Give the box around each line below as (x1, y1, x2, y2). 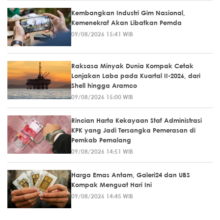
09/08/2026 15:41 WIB (71, 30, 133, 38)
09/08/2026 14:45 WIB (71, 192, 133, 200)
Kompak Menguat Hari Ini (71, 181, 152, 189)
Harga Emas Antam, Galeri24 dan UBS (71, 171, 190, 179)
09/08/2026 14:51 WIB (71, 147, 133, 155)
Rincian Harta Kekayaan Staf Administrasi (71, 116, 202, 124)
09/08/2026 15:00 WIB (71, 93, 133, 101)
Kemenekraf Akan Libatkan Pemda (71, 19, 182, 27)
